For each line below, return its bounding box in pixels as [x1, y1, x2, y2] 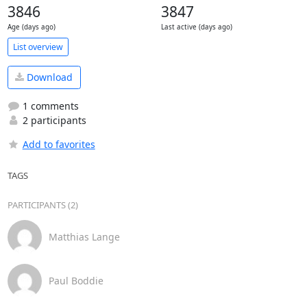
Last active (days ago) [160, 23, 232, 32]
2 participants [19, 113, 86, 127]
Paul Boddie [48, 274, 103, 287]
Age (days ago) [7, 23, 56, 32]
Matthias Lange [48, 230, 120, 243]
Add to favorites [22, 137, 95, 151]
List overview [12, 40, 63, 53]
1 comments [19, 99, 79, 112]
